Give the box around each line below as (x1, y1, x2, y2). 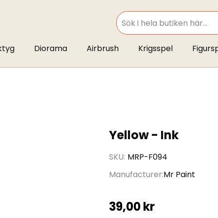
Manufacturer (109, 169, 162, 180)
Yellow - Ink (109, 127, 179, 143)
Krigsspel (138, 43, 173, 54)
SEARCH (115, 24, 139, 32)
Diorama (34, 43, 67, 54)
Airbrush (86, 43, 119, 54)
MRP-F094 (127, 151, 167, 163)
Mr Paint (163, 169, 195, 180)
